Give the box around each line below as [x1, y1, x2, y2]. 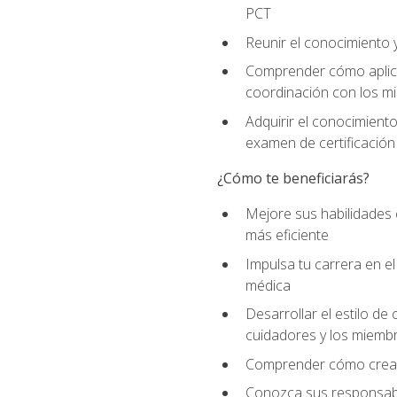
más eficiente [245, 225, 329, 245]
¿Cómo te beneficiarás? [216, 167, 370, 188]
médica [245, 275, 291, 295]
